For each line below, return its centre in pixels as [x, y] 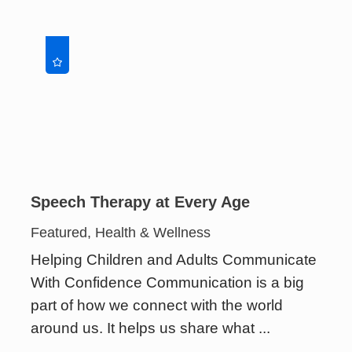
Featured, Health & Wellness [121, 232]
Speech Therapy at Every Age [141, 202]
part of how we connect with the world [157, 306]
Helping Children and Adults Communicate [174, 260]
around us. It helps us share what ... [151, 328]
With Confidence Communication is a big [168, 283]
